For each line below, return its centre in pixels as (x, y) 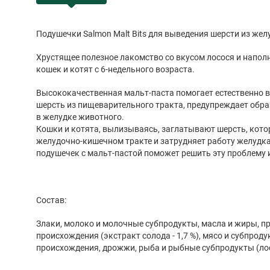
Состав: (51, 200)
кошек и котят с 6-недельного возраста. (115, 70)
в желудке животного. (80, 117)
